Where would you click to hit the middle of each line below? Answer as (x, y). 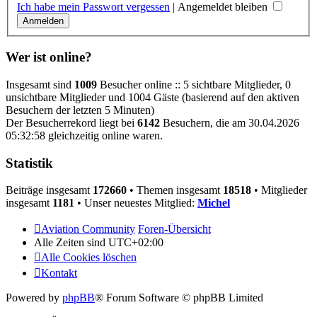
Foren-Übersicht (174, 229)
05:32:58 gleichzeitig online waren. (84, 135)
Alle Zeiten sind (71, 243)
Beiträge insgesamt (49, 190)
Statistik (29, 163)
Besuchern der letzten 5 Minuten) (80, 110)
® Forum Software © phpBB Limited (179, 298)
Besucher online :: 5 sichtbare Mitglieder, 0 (194, 84)
